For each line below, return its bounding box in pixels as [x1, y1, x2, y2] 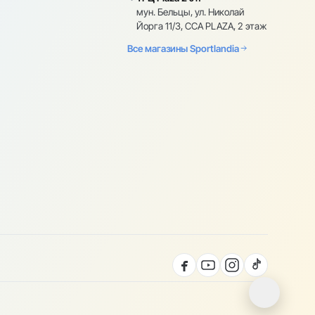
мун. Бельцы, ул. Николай [136, 6, 245, 18]
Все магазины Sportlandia [127, 42, 240, 54]
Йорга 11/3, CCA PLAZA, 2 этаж [136, 20, 268, 32]
